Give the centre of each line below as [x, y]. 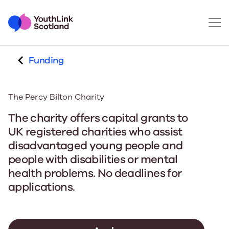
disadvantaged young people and [96, 146]
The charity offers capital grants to [98, 118]
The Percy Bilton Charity [56, 97]
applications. [42, 187]
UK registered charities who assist [95, 132]
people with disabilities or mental [93, 159]
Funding [46, 60]
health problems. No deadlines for [95, 173]
